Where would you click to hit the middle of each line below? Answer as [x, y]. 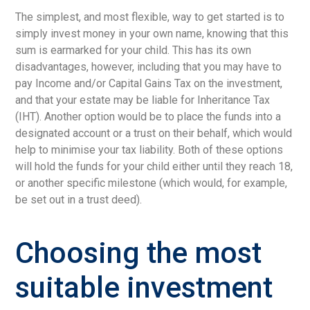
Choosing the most [139, 253]
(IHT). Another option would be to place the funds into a [148, 116]
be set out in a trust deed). [79, 199]
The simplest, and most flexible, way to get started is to [150, 17]
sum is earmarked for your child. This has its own [134, 50]
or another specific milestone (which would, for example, [152, 183]
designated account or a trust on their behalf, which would [154, 133]
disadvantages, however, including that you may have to [149, 66]
